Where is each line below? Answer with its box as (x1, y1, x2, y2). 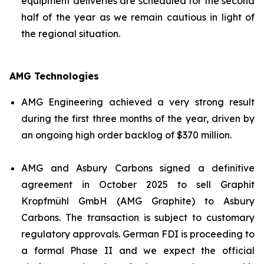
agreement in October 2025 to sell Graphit (21, 179, 255, 190)
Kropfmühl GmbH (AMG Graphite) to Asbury (21, 195, 255, 207)
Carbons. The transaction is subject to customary (21, 212, 255, 223)
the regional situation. (21, 28, 120, 39)
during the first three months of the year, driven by (21, 113, 255, 124)
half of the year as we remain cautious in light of (21, 11, 255, 23)
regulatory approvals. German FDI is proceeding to (21, 228, 255, 240)
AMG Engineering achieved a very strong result (21, 96, 255, 108)
